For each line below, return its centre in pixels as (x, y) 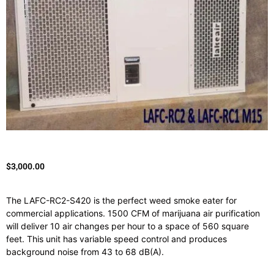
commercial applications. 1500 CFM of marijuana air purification (133, 213)
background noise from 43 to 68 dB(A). (85, 252)
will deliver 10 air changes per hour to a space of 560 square (128, 226)
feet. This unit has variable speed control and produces (117, 239)
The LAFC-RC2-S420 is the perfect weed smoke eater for (121, 201)
